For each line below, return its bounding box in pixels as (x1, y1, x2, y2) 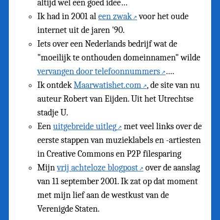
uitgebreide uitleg (53, 121, 116, 132)
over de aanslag (143, 162, 200, 173)
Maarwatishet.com (74, 80, 141, 90)
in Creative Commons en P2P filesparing (37, 148, 181, 159)
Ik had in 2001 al (37, 11, 98, 22)
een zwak (98, 11, 132, 22)
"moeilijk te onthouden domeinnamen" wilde (37, 52, 200, 63)
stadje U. (37, 107, 68, 118)
